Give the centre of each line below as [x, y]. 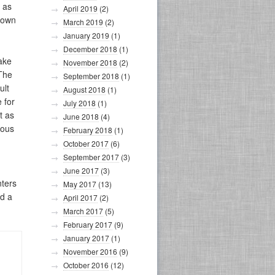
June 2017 [81, 170]
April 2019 [80, 8]
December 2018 [90, 49]
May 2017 [80, 184]
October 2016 [86, 265]
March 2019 [83, 22]
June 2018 [81, 116]
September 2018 [91, 76]
